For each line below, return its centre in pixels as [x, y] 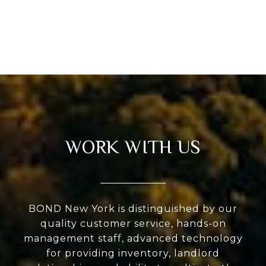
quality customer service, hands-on [133, 224]
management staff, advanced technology [133, 239]
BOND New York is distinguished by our [133, 209]
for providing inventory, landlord [133, 254]
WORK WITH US [133, 147]
